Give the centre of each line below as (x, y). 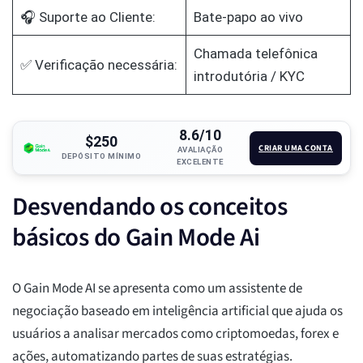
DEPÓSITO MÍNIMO (101, 156)
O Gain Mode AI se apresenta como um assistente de (157, 289)
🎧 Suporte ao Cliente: (88, 17)
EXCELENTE (200, 162)
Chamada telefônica (255, 54)
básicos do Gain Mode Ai (136, 238)
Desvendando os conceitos (150, 207)
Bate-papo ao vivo (248, 17)
